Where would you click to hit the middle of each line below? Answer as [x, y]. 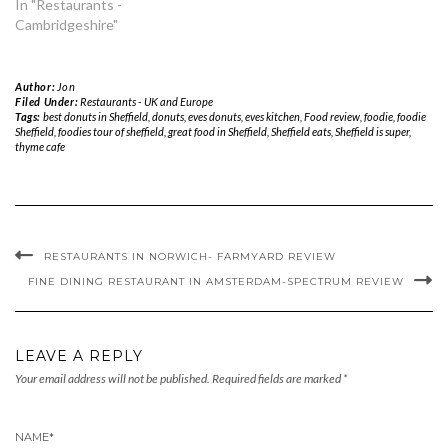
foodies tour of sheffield [111, 131]
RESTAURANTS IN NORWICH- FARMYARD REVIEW [190, 256]
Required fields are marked [277, 378]
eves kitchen [272, 116]
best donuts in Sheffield [95, 116]
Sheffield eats [301, 131]
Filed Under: [47, 101]
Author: [36, 86]
